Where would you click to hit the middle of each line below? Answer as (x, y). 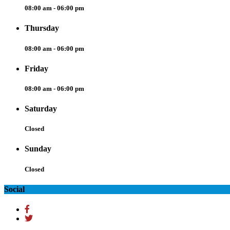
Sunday (38, 149)
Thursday (42, 28)
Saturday (41, 109)
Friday (36, 68)
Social (14, 189)
